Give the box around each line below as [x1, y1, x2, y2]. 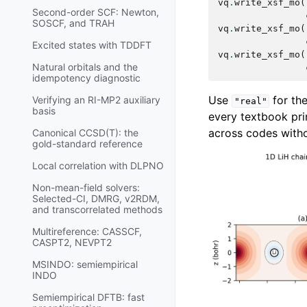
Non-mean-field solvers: [32, 182, 140, 194]
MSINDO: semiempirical [32, 258, 138, 271]
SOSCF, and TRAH [32, 17, 114, 29]
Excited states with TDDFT [32, 39, 151, 51]
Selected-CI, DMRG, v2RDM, [32, 193, 160, 205]
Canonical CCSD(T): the [32, 127, 138, 139]
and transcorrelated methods [32, 204, 162, 216]
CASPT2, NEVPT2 [32, 236, 112, 249]
